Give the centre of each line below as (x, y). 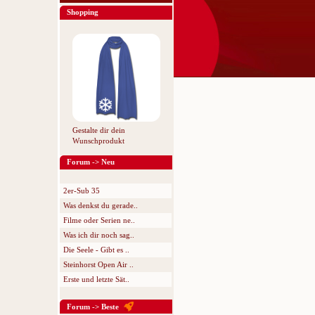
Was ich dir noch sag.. (99, 235)
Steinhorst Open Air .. (98, 264)
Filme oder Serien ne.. (99, 220)
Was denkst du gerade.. (101, 205)
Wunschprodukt (98, 141)
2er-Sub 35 (82, 191)
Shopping (83, 12)
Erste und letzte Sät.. (96, 279)
